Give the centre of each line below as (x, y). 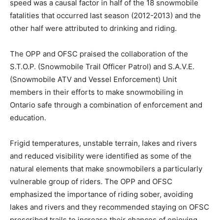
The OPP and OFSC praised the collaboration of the (99, 54)
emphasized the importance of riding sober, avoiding (101, 194)
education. (28, 118)
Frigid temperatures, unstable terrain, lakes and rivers (103, 143)
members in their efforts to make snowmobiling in (96, 92)
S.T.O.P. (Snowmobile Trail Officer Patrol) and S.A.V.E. (102, 67)
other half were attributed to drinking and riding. (93, 28)
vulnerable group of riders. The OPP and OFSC (91, 182)
